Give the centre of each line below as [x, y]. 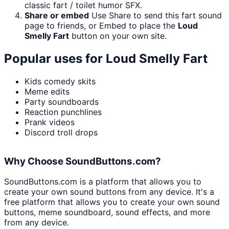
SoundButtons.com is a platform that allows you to [103, 182]
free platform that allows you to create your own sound [112, 202]
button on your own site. [118, 36]
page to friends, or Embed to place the [101, 26]
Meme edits [47, 92]
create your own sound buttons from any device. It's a [109, 192]
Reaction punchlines [63, 112]
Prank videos [50, 122]
